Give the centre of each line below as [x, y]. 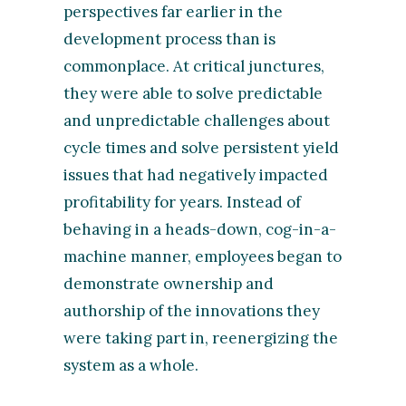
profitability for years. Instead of [183, 202]
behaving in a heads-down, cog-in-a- [200, 229]
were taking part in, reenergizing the [201, 338]
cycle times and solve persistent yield [202, 147]
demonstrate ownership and [169, 283]
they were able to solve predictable [193, 93]
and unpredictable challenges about [197, 120]
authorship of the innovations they [192, 310]
